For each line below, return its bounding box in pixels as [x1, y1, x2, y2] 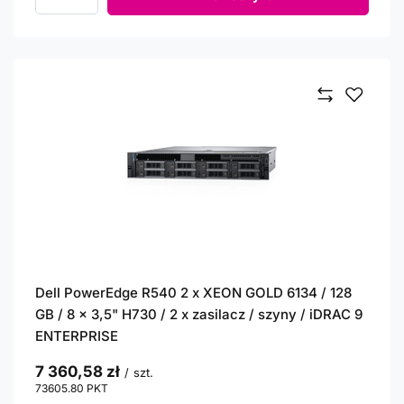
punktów [108, 381, 152, 395]
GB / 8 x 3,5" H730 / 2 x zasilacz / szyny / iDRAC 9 [35, 306, 363, 323]
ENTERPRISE [35, 327, 118, 344]
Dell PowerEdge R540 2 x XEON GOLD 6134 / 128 [35, 284, 352, 301]
